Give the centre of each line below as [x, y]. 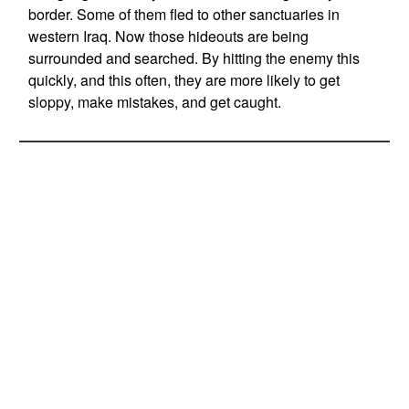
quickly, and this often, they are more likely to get [184, 80]
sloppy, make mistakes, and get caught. [154, 102]
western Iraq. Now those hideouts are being [168, 36]
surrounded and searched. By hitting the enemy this [194, 58]
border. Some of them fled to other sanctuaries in [184, 14]
